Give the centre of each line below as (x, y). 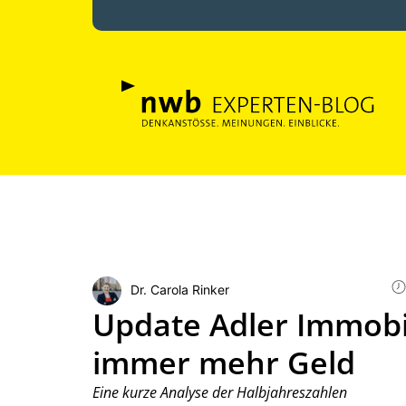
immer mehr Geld (224, 362)
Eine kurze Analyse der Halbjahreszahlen (220, 392)
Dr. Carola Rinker (180, 289)
